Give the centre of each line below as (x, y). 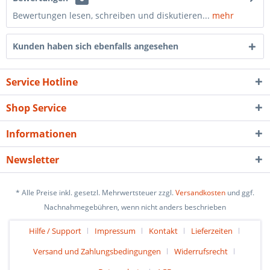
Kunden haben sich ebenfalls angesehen (96, 46)
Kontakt (163, 231)
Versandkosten (200, 193)
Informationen (42, 134)
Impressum (115, 231)
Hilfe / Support (55, 231)
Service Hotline (42, 82)
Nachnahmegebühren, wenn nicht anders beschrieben (135, 207)
